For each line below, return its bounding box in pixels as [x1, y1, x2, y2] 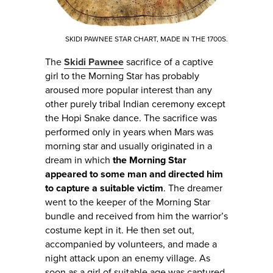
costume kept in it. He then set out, [45, 224, 194, 237]
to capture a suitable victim [45, 182, 163, 195]
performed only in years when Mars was [45, 126, 213, 139]
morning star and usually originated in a [45, 140, 212, 153]
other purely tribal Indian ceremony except [45, 98, 225, 111]
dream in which [45, 154, 113, 167]
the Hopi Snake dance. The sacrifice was [45, 112, 217, 125]
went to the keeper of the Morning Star [45, 196, 210, 209]
